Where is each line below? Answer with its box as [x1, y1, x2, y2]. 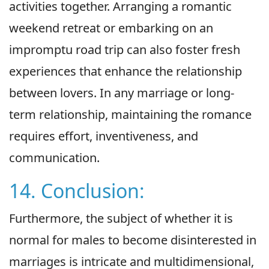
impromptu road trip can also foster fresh [9, 41, 240, 58]
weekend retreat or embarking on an [9, 20, 213, 37]
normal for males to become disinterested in [9, 232, 256, 249]
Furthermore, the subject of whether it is [9, 210, 233, 227]
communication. [9, 150, 100, 166]
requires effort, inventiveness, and [9, 128, 198, 145]
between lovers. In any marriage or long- [9, 85, 234, 101]
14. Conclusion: [9, 178, 145, 204]
